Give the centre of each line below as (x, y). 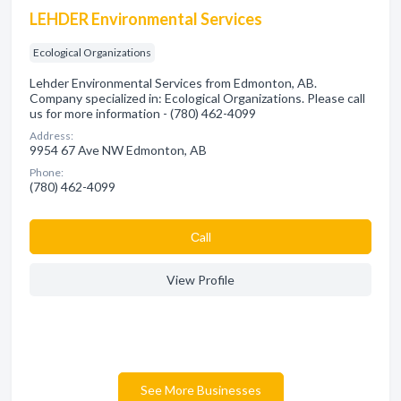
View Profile (200, 280)
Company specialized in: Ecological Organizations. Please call (197, 98)
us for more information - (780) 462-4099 (143, 113)
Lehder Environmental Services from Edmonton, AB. (173, 83)
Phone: (47, 172)
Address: (51, 136)
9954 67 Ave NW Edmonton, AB (118, 150)
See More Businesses (200, 390)
